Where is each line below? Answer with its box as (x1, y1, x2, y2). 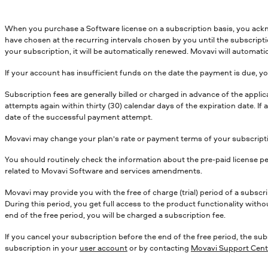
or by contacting (127, 242, 191, 254)
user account (80, 242, 127, 254)
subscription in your (5, 242, 80, 254)
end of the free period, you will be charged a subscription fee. (5, 209, 227, 221)
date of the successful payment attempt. (5, 111, 153, 122)
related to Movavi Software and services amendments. (5, 165, 202, 176)
